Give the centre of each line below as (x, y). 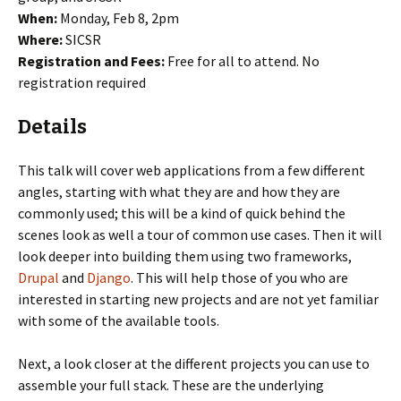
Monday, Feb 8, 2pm (118, 18)
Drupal (38, 277)
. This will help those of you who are (239, 277)
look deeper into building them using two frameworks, (185, 256)
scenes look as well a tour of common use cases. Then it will (200, 235)
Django (109, 277)
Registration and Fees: (91, 61)
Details (52, 127)
